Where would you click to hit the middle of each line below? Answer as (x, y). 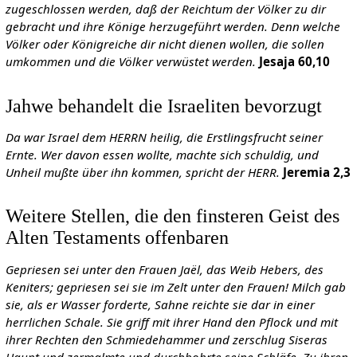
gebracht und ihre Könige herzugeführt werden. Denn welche (173, 27)
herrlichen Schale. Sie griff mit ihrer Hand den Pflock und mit (171, 322)
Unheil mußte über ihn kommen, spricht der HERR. (142, 172)
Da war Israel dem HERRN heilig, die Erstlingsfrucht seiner (164, 137)
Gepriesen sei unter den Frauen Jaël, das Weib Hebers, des (164, 269)
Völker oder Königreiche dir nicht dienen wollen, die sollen (165, 44)
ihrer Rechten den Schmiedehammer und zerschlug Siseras (166, 339)
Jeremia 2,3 (316, 172)
